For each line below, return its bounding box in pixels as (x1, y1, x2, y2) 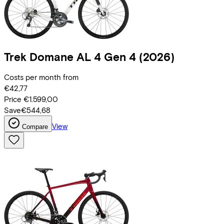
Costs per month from (4, 72, 78, 82)
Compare (22, 123, 48, 131)
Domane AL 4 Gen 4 (29, 49, 136, 63)
